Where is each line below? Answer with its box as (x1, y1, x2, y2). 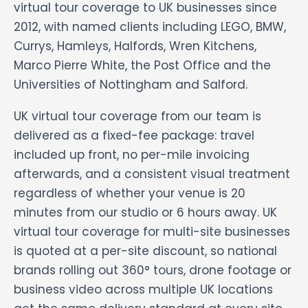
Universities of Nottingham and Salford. (14, 76, 247, 93)
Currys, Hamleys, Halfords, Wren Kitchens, (14, 37, 256, 54)
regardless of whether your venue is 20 (14, 184, 245, 201)
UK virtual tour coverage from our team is (14, 107, 261, 124)
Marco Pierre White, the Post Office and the (14, 56, 271, 74)
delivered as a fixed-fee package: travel (14, 126, 254, 144)
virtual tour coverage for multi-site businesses (14, 223, 290, 240)
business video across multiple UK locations (14, 280, 273, 298)
